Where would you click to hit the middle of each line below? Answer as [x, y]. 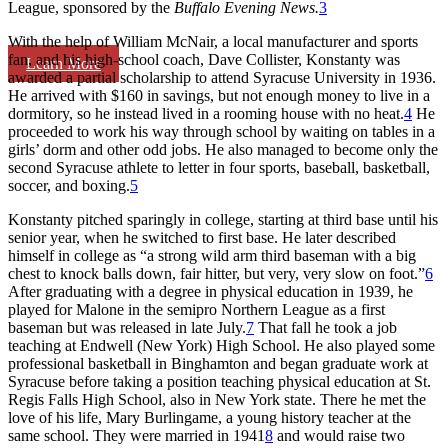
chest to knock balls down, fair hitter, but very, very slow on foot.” [216, 273]
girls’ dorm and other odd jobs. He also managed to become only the [223, 149]
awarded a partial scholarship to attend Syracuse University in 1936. [222, 77]
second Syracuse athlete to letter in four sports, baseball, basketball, [219, 167]
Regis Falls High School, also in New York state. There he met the [217, 399]
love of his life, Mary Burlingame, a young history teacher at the [209, 417]
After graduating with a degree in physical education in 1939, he [210, 291]
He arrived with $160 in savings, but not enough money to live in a [219, 95]
